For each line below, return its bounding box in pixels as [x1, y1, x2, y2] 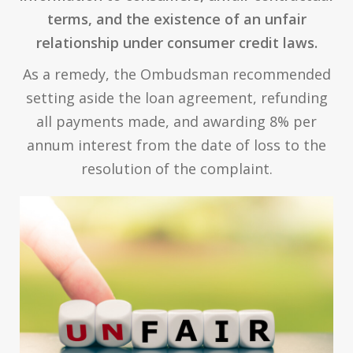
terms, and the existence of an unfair [46, 9, 307, 29]
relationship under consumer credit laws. [35, 33, 318, 53]
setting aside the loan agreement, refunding [25, 88, 328, 108]
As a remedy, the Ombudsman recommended [22, 65, 331, 84]
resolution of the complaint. [80, 159, 273, 179]
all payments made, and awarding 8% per [36, 112, 317, 132]
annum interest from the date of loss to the [27, 136, 326, 155]
